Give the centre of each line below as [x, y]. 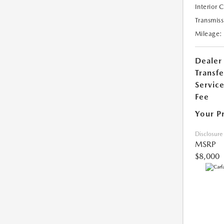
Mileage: [208, 34]
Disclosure [208, 134]
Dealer [208, 61]
